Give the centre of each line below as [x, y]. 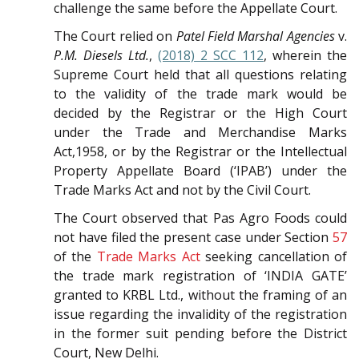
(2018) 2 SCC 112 [211, 56]
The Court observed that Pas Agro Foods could [200, 218]
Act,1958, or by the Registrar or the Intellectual [200, 152]
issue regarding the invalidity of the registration [200, 315]
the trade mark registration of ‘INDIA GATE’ [200, 276]
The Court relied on [115, 36]
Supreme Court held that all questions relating [200, 75]
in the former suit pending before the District [200, 334]
